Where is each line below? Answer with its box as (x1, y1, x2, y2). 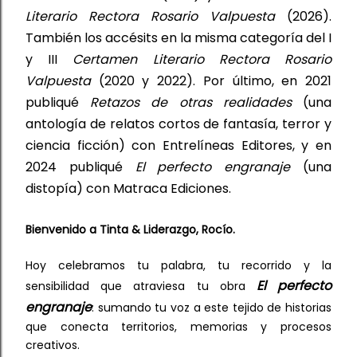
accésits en (105, 28, 180, 47)
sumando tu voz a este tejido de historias (94, 299, 331, 316)
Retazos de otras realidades (90, 92, 292, 112)
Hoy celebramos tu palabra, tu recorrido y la (25, 257, 331, 273)
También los (25, 28, 105, 47)
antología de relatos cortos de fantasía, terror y (25, 114, 331, 133)
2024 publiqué (25, 157, 135, 176)
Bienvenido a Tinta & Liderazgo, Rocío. (25, 221, 235, 237)
